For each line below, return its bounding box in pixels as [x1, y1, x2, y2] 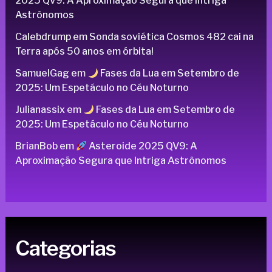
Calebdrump [15, 31, 71, 43]
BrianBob [15, 140, 58, 152]
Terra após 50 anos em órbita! [15, 46, 154, 58]
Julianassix [15, 104, 65, 116]
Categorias [15, 236, 116, 261]
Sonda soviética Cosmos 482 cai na [89, 31, 254, 43]
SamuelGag [15, 67, 69, 80]
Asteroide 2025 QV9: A [86, 140, 197, 152]
